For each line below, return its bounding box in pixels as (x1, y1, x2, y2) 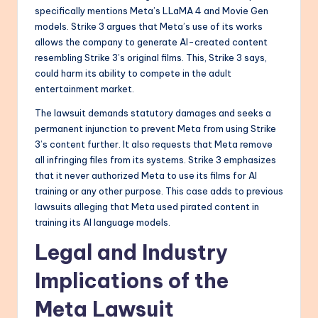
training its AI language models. (35, 216, 170, 229)
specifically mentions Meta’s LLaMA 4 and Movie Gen (35, 5, 268, 17)
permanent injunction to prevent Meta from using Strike (35, 123, 276, 135)
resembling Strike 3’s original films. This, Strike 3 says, (35, 52, 267, 64)
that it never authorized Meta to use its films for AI (35, 170, 257, 182)
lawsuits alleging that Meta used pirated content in (35, 201, 259, 213)
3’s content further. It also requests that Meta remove (35, 138, 273, 150)
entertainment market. (35, 83, 134, 95)
